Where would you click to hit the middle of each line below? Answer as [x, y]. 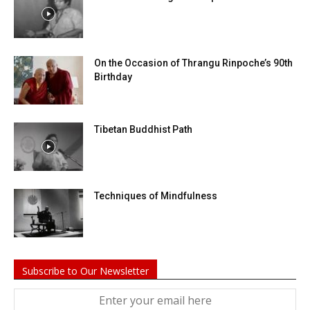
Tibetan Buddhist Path [143, 130]
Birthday [113, 77]
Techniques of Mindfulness [156, 196]
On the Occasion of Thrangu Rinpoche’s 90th [193, 63]
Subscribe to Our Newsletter [85, 271]
